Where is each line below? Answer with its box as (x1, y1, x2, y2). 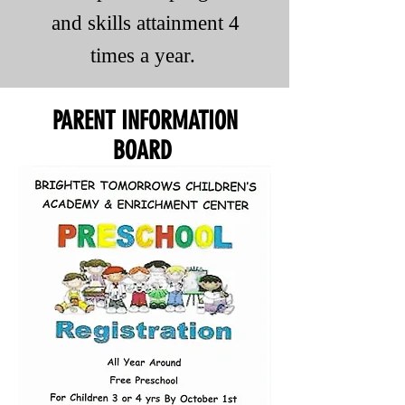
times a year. (89, 44, 201, 67)
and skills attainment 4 (51, 12, 240, 34)
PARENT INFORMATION (52, 106, 238, 136)
